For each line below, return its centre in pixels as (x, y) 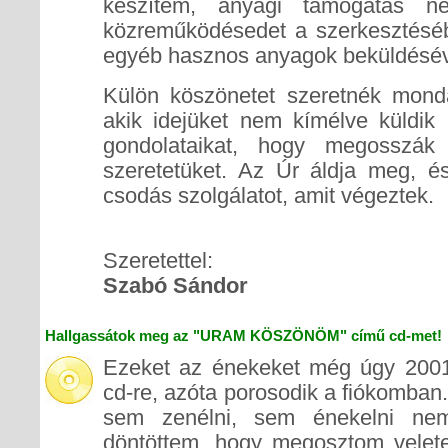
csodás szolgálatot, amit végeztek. (268, 195)
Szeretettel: (158, 260)
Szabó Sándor (175, 285)
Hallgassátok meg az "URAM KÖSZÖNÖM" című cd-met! (243, 335)
